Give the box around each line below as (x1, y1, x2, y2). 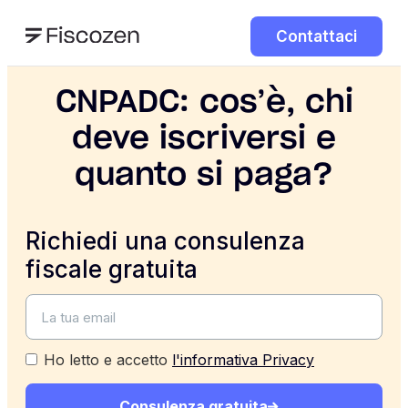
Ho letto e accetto (44, 351, 172, 369)
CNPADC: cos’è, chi (55, 87, 353, 118)
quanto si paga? (75, 160, 333, 191)
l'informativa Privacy (172, 351, 314, 369)
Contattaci (276, 27, 357, 46)
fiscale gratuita (25, 255, 198, 283)
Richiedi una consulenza (25, 227, 305, 255)
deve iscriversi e (72, 124, 336, 155)
